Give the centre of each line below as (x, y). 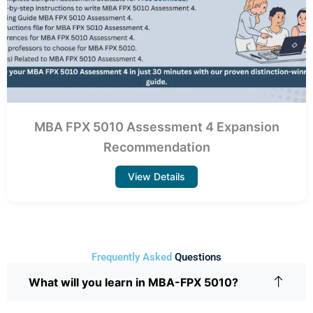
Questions (198, 257)
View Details (156, 177)
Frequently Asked (133, 257)
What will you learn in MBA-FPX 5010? (133, 283)
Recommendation (156, 147)
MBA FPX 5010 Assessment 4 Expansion (156, 127)
